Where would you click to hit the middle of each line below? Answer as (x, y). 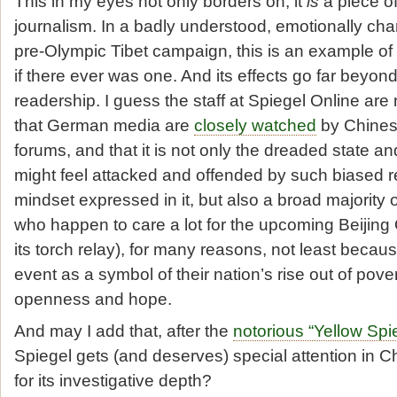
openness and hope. (93, 298)
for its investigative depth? (113, 381)
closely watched (255, 125)
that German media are (104, 125)
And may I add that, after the (124, 331)
